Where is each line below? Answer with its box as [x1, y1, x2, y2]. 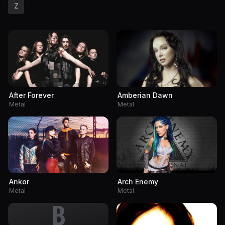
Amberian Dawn [118, 90, 173, 99]
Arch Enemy [118, 177, 158, 186]
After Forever [9, 90, 54, 99]
